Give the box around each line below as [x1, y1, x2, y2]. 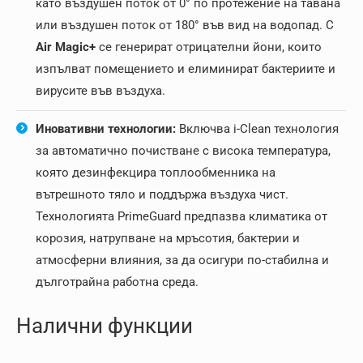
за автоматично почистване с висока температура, [36, 143, 331, 159]
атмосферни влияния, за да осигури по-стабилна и [36, 253, 329, 268]
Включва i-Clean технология [176, 122, 339, 137]
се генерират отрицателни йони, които [96, 40, 322, 55]
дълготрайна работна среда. [36, 275, 199, 290]
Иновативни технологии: [36, 122, 176, 137]
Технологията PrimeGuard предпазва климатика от [36, 209, 327, 224]
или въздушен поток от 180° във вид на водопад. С [36, 18, 334, 33]
